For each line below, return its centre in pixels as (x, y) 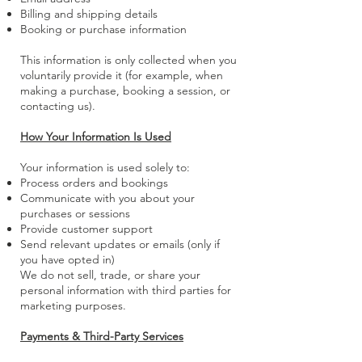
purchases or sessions (75, 214)
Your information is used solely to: (105, 168)
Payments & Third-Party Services (102, 337)
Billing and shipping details (89, 14)
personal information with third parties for (126, 290)
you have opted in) (67, 260)
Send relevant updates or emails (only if (120, 244)
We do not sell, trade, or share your (110, 275)
